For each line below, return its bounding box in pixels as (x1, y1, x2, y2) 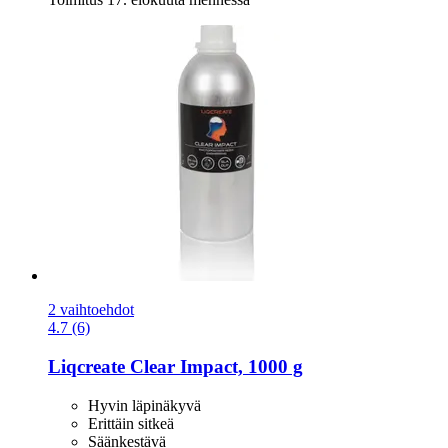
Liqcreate (48, 356, 125, 378)
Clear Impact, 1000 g (125, 356, 303, 378)
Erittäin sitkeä (88, 414, 174, 432)
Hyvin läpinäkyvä (88, 396, 201, 414)
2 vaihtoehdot (48, 301, 134, 319)
